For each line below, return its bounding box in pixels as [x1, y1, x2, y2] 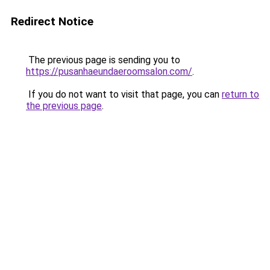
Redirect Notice [11, 14, 93, 28]
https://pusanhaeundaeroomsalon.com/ [26, 66, 192, 77]
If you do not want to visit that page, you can [26, 89, 222, 100]
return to [222, 89, 259, 100]
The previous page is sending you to [26, 54, 180, 66]
